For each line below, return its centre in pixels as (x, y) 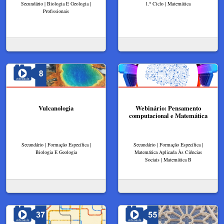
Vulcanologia (56, 108)
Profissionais (56, 11)
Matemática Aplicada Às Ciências (168, 152)
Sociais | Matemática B (168, 160)
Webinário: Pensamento (168, 108)
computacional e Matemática (168, 115)
